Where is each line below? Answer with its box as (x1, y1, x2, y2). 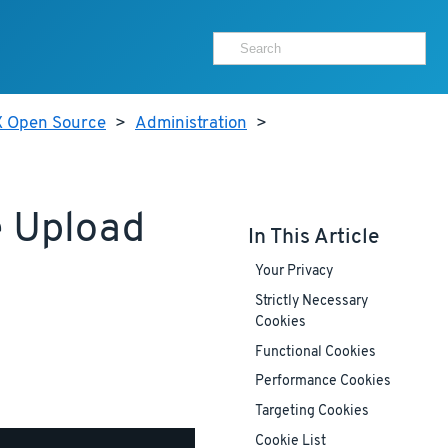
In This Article (247, 223, 379, 251)
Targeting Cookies (254, 403, 369, 421)
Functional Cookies (254, 344, 376, 362)
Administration (135, 113, 247, 135)
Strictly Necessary (254, 293, 368, 311)
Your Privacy (254, 263, 333, 281)
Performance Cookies (254, 373, 391, 391)
